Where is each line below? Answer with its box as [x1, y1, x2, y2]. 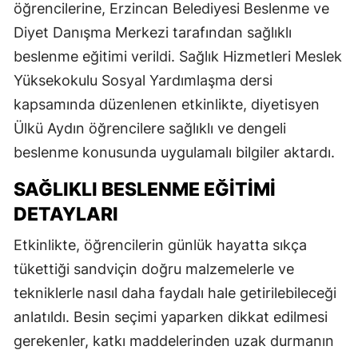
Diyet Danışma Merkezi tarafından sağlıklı [14, 23, 292, 41]
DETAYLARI [14, 202, 118, 225]
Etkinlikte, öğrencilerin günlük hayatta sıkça [14, 236, 307, 253]
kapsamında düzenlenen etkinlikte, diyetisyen [14, 95, 320, 113]
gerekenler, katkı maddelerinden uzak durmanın [14, 332, 334, 349]
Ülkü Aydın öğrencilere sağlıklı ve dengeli [14, 119, 286, 137]
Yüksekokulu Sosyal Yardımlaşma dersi [14, 71, 272, 89]
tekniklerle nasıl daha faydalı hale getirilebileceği [14, 284, 336, 301]
